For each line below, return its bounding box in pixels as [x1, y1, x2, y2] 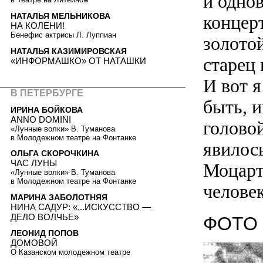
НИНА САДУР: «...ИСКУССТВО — [11, 201, 151, 212]
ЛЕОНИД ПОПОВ [11, 228, 79, 238]
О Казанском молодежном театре [11, 248, 130, 257]
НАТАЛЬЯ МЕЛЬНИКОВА [11, 11, 110, 21]
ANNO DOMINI [11, 114, 71, 124]
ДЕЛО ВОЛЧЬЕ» [11, 211, 79, 222]
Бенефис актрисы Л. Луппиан [11, 30, 116, 39]
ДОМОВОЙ [11, 238, 58, 248]
